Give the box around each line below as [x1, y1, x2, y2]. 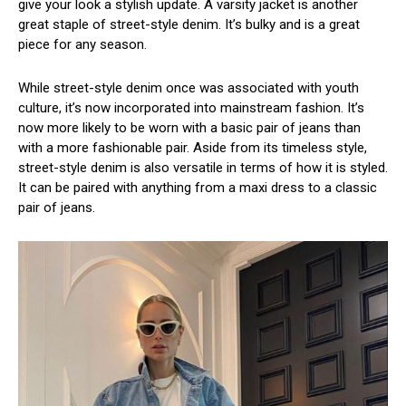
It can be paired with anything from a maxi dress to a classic [18, 179, 377, 196]
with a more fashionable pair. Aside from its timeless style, [18, 139, 367, 156]
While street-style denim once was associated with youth [18, 79, 359, 96]
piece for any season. [18, 35, 147, 53]
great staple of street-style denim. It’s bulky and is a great [18, 15, 360, 33]
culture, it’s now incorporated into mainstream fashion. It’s [18, 99, 364, 116]
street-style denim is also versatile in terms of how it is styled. [18, 159, 388, 176]
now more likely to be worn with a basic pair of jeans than [18, 119, 361, 136]
